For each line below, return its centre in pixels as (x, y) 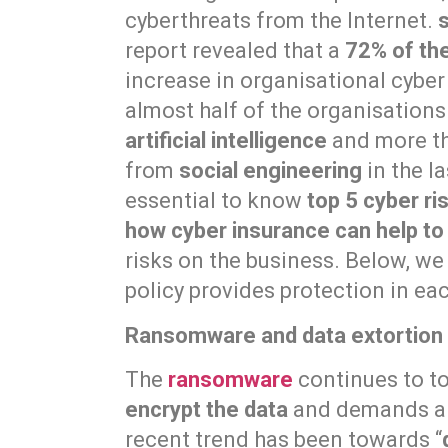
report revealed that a (235, 51)
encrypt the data (207, 409)
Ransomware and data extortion (284, 335)
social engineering (271, 171)
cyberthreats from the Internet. (282, 21)
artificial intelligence (226, 141)
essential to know (216, 201)
